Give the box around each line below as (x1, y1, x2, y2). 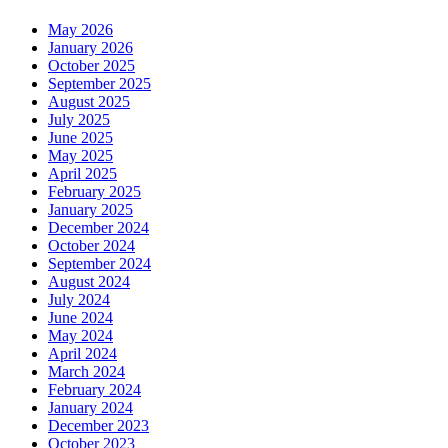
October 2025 (48, 56, 135, 74)
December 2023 (48, 416, 149, 434)
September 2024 (48, 254, 151, 272)
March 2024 (48, 362, 125, 380)
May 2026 (48, 20, 113, 38)
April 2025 (48, 164, 117, 182)
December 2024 (48, 218, 149, 236)
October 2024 (48, 236, 135, 254)
